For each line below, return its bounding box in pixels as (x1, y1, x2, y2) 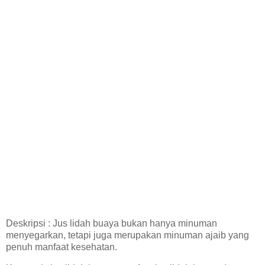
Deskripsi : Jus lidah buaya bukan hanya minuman (6, 218, 217, 228)
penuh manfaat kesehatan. (6, 241, 117, 252)
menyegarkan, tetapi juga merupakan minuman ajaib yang (6, 230, 249, 240)
